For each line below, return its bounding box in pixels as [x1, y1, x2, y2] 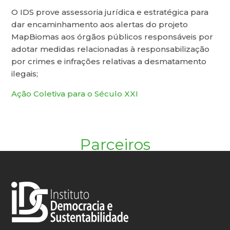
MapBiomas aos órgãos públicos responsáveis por [11, 32, 214, 42]
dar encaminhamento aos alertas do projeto [11, 20, 188, 30]
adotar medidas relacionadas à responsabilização [11, 44, 210, 54]
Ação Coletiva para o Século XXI [11, 89, 139, 99]
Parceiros [80, 135, 150, 155]
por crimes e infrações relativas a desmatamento [11, 56, 207, 67]
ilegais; [11, 69, 39, 79]
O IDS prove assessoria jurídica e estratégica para [11, 7, 209, 17]
